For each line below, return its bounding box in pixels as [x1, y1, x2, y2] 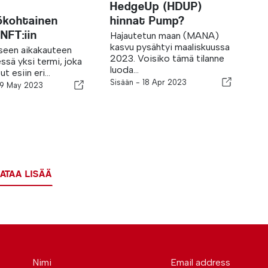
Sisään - [110, 78, 143, 87]
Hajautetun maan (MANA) [110, 30, 220, 41]
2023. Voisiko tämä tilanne [110, 53, 225, 64]
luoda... [110, 64, 139, 75]
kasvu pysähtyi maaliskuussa [110, 41, 230, 53]
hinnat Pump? [110, 14, 185, 28]
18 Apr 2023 [142, 78, 187, 87]
